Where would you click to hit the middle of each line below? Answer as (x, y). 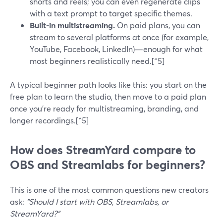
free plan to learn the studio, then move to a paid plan (108, 96)
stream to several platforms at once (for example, (119, 37)
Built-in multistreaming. (72, 25)
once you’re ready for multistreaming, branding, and (104, 108)
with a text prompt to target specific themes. (111, 13)
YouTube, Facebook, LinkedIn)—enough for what (116, 49)
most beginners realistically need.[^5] (97, 61)
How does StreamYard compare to (103, 150)
